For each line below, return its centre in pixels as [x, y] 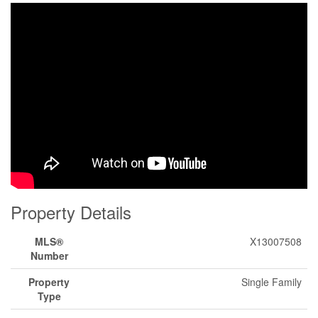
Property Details [71, 212]
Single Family [272, 282]
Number [49, 256]
